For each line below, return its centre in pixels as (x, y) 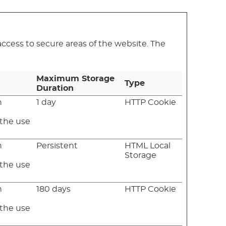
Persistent (57, 146)
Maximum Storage (76, 78)
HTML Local (148, 146)
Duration (55, 88)
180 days (54, 189)
